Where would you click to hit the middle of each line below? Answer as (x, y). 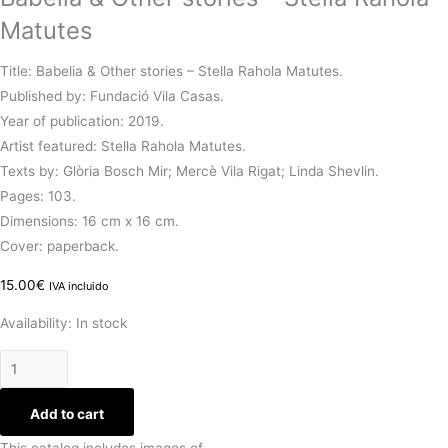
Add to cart (67, 414)
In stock (101, 323)
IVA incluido (79, 285)
